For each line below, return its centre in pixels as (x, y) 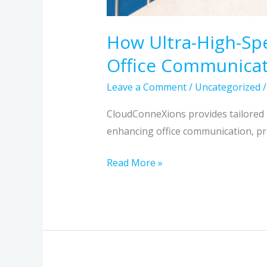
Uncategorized (227, 87)
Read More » (134, 162)
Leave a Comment (146, 87)
